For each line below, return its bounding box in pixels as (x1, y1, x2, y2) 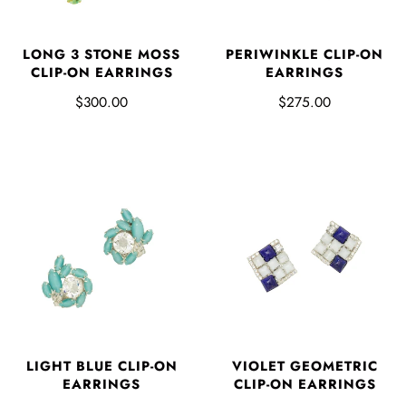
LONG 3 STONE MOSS (23, 44, 180, 65)
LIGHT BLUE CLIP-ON (25, 356, 178, 377)
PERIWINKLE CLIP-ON (226, 44, 383, 65)
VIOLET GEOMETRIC (231, 356, 378, 377)
